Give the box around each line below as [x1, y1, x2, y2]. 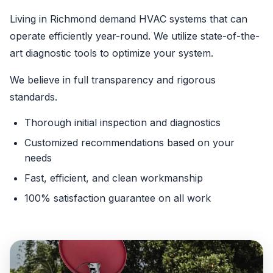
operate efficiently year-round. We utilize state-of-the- [10, 30, 260, 42]
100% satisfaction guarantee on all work [24, 192, 211, 204]
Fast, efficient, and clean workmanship [24, 172, 203, 184]
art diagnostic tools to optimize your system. [10, 47, 213, 59]
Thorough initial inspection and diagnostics [24, 116, 221, 129]
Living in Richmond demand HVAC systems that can [10, 13, 247, 25]
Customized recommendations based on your [24, 136, 235, 149]
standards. [10, 91, 57, 103]
